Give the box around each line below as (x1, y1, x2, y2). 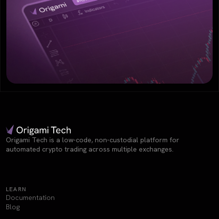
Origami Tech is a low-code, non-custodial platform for (6, 135, 179, 145)
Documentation (6, 193, 55, 202)
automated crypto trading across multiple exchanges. (6, 145, 174, 154)
